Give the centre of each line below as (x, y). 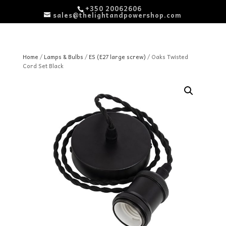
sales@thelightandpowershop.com (118, 15)
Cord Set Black (43, 66)
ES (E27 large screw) (117, 56)
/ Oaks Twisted (167, 56)
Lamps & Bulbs (63, 56)
